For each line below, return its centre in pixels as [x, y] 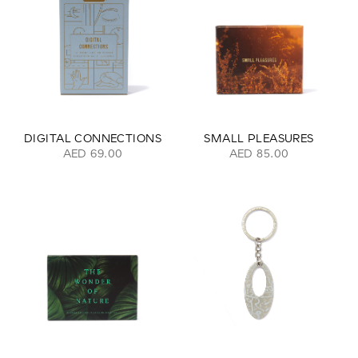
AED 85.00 [259, 153]
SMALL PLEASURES [259, 138]
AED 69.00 [93, 153]
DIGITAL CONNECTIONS [93, 138]
